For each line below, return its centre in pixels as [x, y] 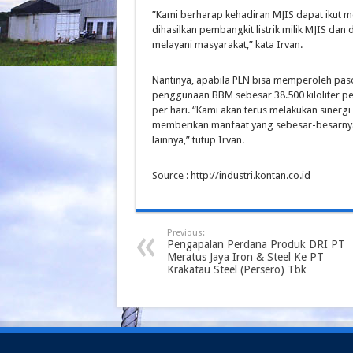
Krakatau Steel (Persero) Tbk [237, 269]
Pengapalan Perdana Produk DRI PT [256, 244]
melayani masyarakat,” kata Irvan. [227, 45]
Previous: [186, 233]
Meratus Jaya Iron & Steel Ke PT [245, 257]
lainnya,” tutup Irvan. [198, 140]
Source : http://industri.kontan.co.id [231, 175]
